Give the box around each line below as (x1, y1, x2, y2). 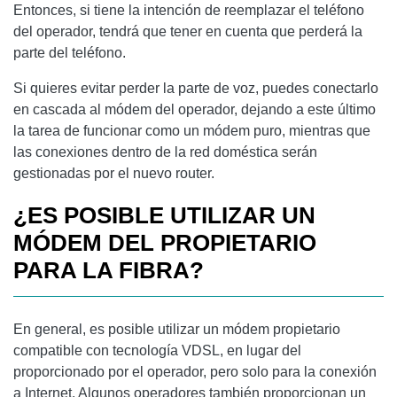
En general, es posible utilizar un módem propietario (13, 321, 340, 337)
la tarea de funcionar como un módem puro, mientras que (13, 122, 370, 138)
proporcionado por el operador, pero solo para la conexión (13, 363, 377, 379)
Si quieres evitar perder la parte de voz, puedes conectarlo (13, 80, 378, 96)
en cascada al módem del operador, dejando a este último (13, 101, 376, 117)
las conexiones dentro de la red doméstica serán (13, 144, 317, 160)
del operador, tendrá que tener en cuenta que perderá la (13, 23, 362, 39)
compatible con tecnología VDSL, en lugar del (13, 342, 301, 358)
